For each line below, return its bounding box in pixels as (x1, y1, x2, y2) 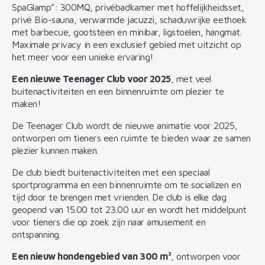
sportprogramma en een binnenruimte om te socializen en (12, 179, 241, 190)
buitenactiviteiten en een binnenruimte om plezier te (12, 85, 224, 96)
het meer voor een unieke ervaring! (12, 51, 153, 62)
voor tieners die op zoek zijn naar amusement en (12, 216, 206, 227)
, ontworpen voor (171, 250, 241, 261)
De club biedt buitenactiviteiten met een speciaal (12, 166, 210, 177)
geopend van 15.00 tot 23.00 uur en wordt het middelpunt (12, 203, 247, 215)
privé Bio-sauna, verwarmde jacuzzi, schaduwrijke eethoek (12, 14, 247, 25)
